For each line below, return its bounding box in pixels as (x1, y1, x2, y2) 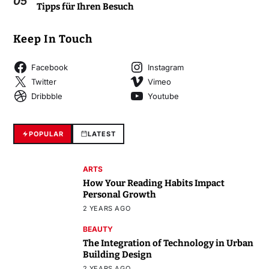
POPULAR (28, 130, 64, 139)
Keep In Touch (13, 32, 92, 46)
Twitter (31, 76, 56, 86)
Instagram (147, 62, 184, 72)
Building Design (82, 249, 152, 260)
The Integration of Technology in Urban (82, 237, 253, 249)
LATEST (87, 130, 116, 139)
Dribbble (31, 91, 62, 101)
